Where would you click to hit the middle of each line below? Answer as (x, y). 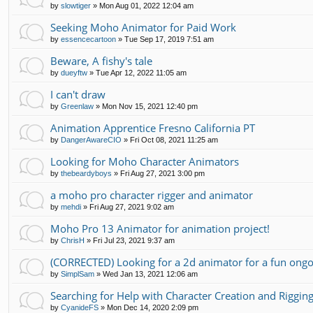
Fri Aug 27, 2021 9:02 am (132, 206)
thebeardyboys (86, 173)
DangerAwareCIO (91, 139)
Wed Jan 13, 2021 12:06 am (150, 274)
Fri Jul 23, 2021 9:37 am (134, 240)
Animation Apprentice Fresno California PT (153, 128)
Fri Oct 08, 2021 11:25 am (174, 139)
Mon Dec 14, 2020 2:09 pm (153, 307)
